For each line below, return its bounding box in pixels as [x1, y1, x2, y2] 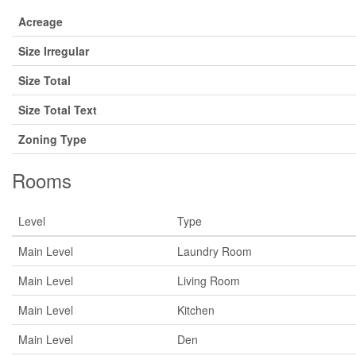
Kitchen [177, 302, 215, 318]
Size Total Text [18, 102, 97, 118]
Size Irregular [18, 43, 89, 59]
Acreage [18, 14, 63, 29]
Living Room [177, 273, 240, 288]
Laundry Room [177, 243, 252, 259]
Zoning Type [18, 131, 87, 147]
